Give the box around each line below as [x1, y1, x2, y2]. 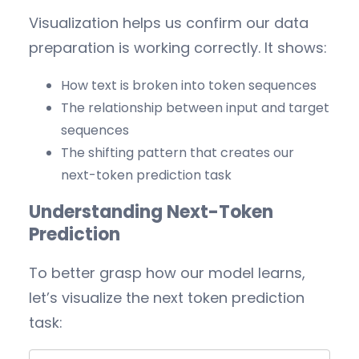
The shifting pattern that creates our [61, 143, 294, 162]
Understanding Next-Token [29, 199, 273, 224]
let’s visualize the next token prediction [29, 288, 305, 309]
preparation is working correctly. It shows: [29, 37, 327, 58]
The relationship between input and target [61, 98, 329, 117]
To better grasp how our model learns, [29, 263, 305, 284]
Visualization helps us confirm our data [29, 12, 309, 33]
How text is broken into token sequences [61, 75, 317, 95]
